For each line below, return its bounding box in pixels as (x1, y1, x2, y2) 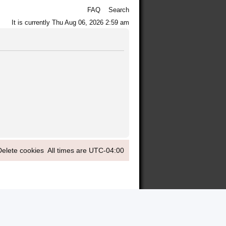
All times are (47, 146, 89, 155)
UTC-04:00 (89, 146, 124, 155)
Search (108, 6, 129, 14)
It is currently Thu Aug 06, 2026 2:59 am (12, 19, 129, 26)
